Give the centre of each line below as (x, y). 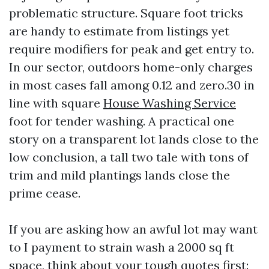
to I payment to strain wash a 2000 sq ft (122, 247)
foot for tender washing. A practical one (122, 121)
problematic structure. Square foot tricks (126, 13)
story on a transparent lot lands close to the (134, 139)
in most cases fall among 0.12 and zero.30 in (132, 85)
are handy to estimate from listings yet (119, 31)
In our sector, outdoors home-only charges (131, 67)
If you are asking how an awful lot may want (133, 229)
